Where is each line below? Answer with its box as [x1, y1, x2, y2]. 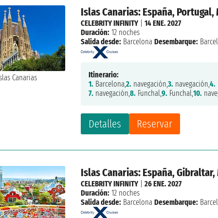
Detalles [89, 117, 122, 131]
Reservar [137, 117, 173, 131]
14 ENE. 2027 [145, 18, 182, 28]
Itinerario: [89, 70, 119, 80]
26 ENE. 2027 [145, 179, 182, 189]
